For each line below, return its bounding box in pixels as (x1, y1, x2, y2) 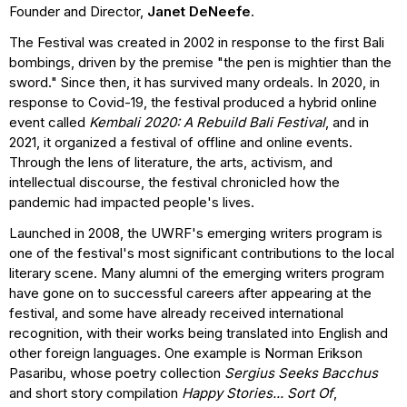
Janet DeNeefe (147, 3, 251, 21)
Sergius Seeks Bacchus (224, 364, 378, 382)
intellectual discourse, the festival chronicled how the (9, 174, 340, 192)
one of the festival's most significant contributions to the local (9, 244, 394, 263)
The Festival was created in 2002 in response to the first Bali (9, 34, 384, 52)
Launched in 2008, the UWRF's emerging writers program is (9, 224, 382, 243)
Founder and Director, (9, 3, 147, 21)
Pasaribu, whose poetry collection (9, 364, 224, 382)
